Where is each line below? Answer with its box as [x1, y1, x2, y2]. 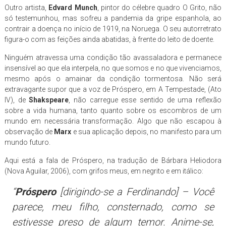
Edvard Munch [48, 3, 97, 12]
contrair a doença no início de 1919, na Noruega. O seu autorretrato [4, 24, 222, 33]
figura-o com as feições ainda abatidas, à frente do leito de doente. [4, 35, 214, 43]
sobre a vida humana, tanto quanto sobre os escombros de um [4, 106, 222, 115]
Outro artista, [4, 3, 49, 12]
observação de [4, 127, 54, 136]
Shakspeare [29, 95, 69, 104]
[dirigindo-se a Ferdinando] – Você [55, 185, 214, 198]
